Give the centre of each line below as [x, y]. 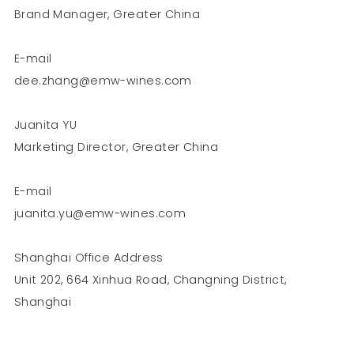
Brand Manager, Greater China [107, 14]
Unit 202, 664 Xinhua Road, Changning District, [150, 279]
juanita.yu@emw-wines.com [100, 213]
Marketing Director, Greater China [116, 147]
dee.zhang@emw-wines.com [103, 80]
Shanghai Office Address [88, 257]
